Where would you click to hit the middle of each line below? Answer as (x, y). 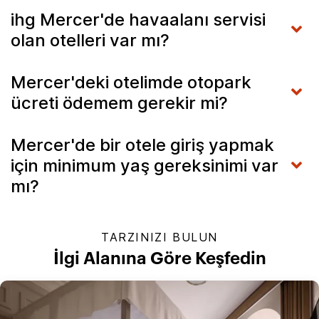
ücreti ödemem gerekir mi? (119, 103)
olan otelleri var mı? (90, 40)
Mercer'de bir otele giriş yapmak (142, 145)
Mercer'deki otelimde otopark (131, 82)
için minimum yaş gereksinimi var (145, 165)
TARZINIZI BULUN (159, 237)
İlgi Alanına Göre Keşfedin (159, 259)
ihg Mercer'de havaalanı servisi (138, 19)
